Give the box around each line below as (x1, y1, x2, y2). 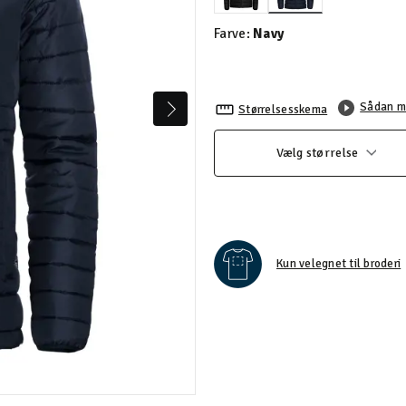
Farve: (214, 25, 254, 42)
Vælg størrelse (275, 145, 359, 160)
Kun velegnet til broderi (276, 256, 401, 271)
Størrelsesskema (238, 101, 328, 117)
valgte (295, 5, 329, 20)
